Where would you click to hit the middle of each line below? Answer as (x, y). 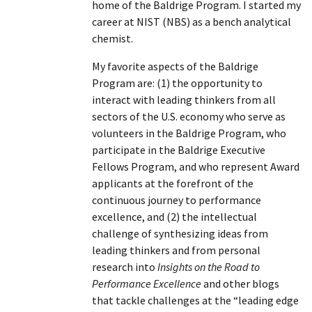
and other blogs (240, 283)
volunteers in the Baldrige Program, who (189, 133)
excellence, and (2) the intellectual (174, 216)
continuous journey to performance (177, 200)
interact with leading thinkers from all (184, 99)
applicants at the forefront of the (173, 183)
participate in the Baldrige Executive (179, 149)
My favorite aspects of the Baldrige (175, 66)
